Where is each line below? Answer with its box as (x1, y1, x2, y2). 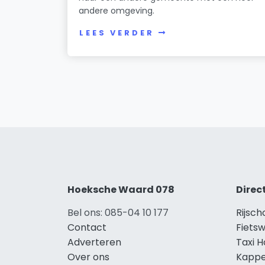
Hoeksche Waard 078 (67, 182, 174, 196)
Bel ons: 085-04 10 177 (67, 205, 169, 219)
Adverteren (67, 235, 121, 249)
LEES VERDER (79, 28, 154, 38)
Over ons (67, 250, 109, 264)
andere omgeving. (79, 4, 155, 17)
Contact (67, 220, 106, 234)
